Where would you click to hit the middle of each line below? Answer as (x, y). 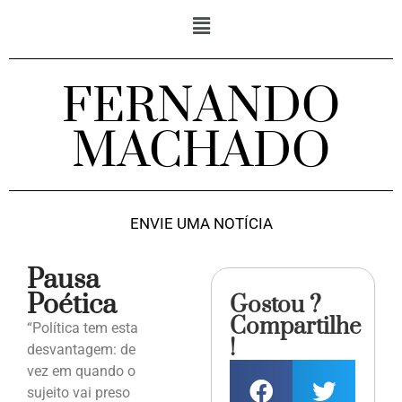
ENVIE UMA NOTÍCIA (201, 224)
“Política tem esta (83, 328)
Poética (72, 306)
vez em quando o (81, 371)
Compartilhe (296, 328)
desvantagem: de (81, 350)
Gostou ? (276, 306)
